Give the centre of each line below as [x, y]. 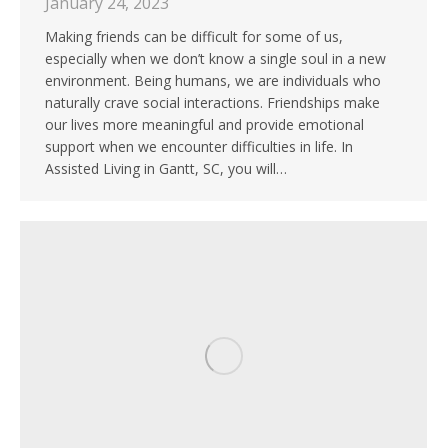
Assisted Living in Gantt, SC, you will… [166, 169]
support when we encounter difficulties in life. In [199, 147]
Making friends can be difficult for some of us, [194, 37]
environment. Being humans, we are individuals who [213, 81]
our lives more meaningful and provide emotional [204, 125]
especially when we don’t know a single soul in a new [215, 59]
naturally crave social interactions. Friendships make [212, 103]
